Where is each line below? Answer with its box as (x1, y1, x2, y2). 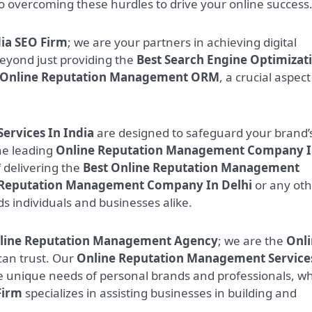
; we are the (218, 233, 286, 249)
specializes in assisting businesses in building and (22, 285, 297, 302)
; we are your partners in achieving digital (68, 34, 297, 51)
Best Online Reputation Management (83, 159, 299, 176)
